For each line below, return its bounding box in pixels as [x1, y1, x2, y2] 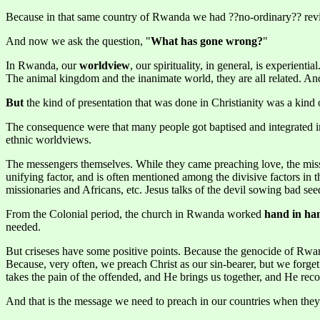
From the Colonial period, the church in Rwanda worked [6, 208, 264, 221]
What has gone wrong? [151, 35, 263, 48]
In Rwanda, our [6, 59, 79, 72]
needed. [6, 221, 41, 234]
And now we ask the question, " [6, 35, 151, 48]
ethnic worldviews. [6, 134, 91, 146]
